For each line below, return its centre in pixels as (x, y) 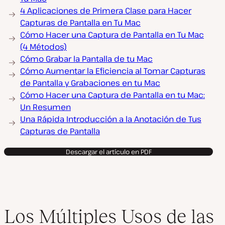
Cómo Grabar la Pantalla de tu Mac (86, 59)
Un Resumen (45, 107)
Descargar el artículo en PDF (108, 152)
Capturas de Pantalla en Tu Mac (80, 23)
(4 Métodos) (43, 47)
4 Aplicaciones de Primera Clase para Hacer (106, 11)
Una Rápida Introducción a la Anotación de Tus (111, 119)
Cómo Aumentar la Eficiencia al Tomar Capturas (113, 71)
